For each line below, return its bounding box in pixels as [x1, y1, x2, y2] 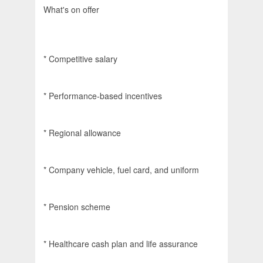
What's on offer [43, 4, 99, 16]
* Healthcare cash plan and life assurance [43, 238, 198, 250]
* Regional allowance [43, 127, 121, 139]
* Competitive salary [43, 53, 117, 65]
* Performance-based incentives [43, 90, 162, 102]
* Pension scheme [43, 201, 110, 213]
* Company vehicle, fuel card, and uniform [43, 164, 199, 176]
